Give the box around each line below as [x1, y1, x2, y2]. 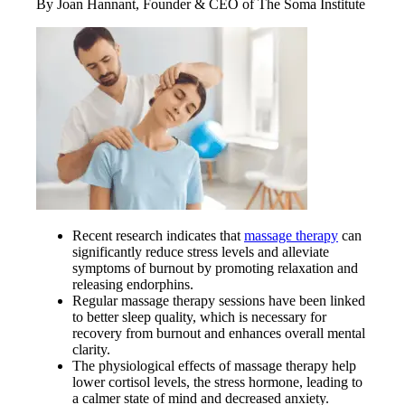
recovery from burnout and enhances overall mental [72, 325, 365, 342]
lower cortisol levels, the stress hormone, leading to [72, 374, 363, 391]
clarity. [72, 342, 110, 358]
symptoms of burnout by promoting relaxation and [72, 260, 358, 277]
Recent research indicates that [72, 228, 244, 244]
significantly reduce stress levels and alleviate [72, 244, 329, 260]
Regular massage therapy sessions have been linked [72, 293, 365, 309]
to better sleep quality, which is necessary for [72, 309, 326, 325]
